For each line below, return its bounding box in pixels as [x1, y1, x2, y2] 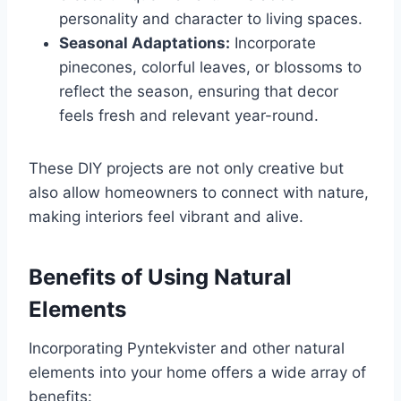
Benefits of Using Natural [29, 264, 292, 291]
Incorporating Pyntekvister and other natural [29, 339, 345, 358]
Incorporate [230, 34, 316, 53]
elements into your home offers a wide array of [29, 363, 366, 382]
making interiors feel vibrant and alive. [29, 208, 303, 226]
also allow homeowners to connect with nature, [29, 183, 369, 202]
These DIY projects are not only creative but [29, 159, 344, 178]
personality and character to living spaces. [59, 10, 363, 29]
